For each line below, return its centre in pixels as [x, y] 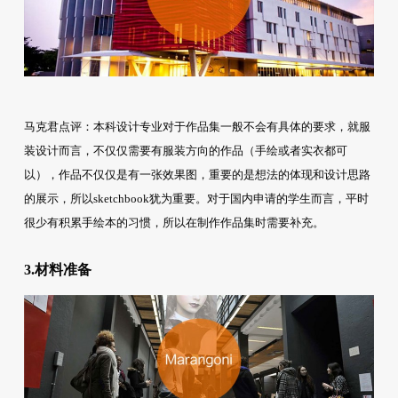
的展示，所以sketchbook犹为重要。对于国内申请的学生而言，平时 [196, 198]
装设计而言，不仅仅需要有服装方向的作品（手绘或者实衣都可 [185, 150]
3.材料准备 [57, 269]
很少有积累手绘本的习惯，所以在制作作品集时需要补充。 [174, 222]
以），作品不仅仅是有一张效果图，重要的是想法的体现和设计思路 [197, 174]
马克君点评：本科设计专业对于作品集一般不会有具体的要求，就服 [197, 126]
